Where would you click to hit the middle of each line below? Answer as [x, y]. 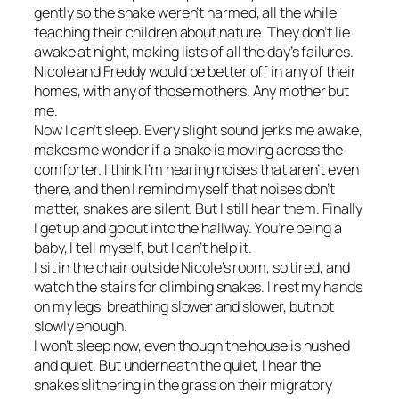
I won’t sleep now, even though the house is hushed [192, 346]
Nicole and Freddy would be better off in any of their [195, 72]
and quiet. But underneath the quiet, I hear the [178, 366]
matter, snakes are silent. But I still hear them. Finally [199, 209]
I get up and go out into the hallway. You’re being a [188, 228]
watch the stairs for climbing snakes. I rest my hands [198, 287]
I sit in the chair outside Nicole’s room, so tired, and [192, 268]
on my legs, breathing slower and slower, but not [184, 307]
